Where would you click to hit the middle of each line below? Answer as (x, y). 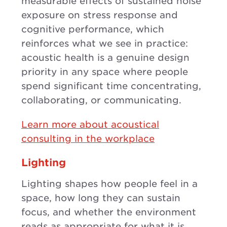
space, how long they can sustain (101, 198)
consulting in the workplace (88, 138)
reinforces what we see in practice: (105, 43)
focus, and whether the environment (109, 212)
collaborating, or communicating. (101, 100)
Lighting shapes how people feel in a (109, 183)
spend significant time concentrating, (111, 86)
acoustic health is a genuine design (105, 57)
